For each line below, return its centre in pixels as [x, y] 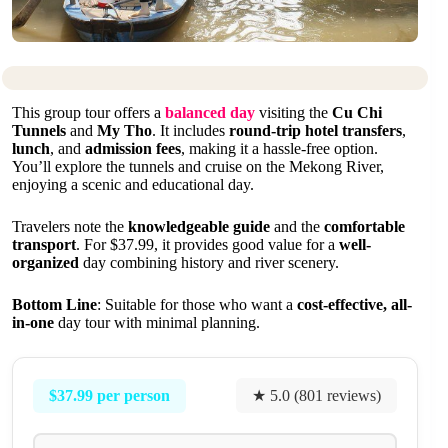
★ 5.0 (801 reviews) [317, 396]
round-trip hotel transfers [315, 131]
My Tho [124, 131]
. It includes [190, 131]
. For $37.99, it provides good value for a [207, 245]
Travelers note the [70, 227]
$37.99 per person [109, 395]
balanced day [210, 113]
